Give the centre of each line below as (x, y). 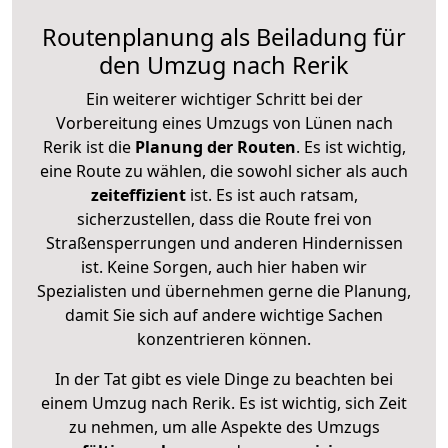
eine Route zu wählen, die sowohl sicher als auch (224, 170)
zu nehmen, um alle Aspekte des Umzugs (224, 426)
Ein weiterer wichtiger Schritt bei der (224, 98)
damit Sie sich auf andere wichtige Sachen (224, 314)
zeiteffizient (138, 194)
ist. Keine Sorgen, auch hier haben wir (224, 266)
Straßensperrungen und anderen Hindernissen (224, 242)
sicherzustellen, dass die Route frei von (224, 218)
